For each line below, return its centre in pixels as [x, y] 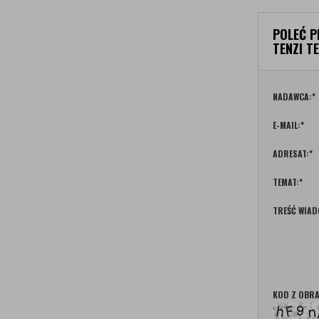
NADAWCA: [292, 96]
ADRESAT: [291, 153]
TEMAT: [286, 182]
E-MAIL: [287, 125]
